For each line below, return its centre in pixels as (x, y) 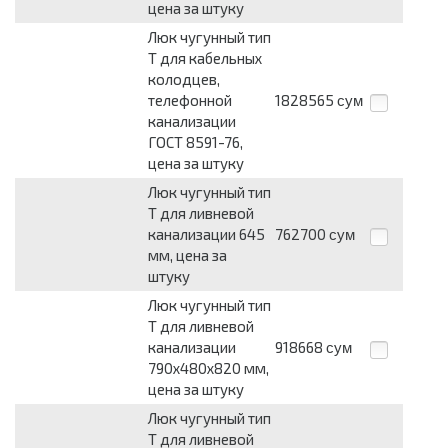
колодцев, (184, 79)
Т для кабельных (205, 58)
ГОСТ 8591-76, (195, 142)
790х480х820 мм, (208, 368)
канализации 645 (206, 234)
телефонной (190, 100)
